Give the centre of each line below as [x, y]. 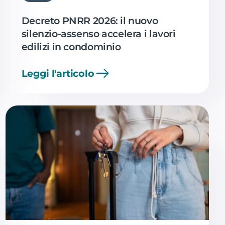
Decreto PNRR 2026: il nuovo [90, 20]
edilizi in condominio [71, 46]
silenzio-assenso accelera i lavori [98, 33]
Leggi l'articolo [58, 73]
